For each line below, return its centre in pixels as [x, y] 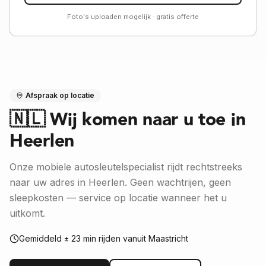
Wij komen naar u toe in [148, 120]
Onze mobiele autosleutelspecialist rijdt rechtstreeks [126, 167]
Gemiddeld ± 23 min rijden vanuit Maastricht [104, 238]
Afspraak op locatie [60, 95]
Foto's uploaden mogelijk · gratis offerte [133, 17]
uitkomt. [27, 213]
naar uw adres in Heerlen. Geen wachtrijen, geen [120, 182]
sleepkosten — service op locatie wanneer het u [118, 198]
